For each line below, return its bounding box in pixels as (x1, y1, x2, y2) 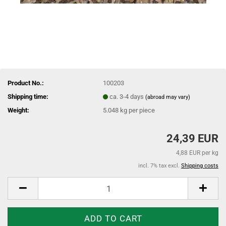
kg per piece (119, 106, 155, 114)
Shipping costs (181, 162, 218, 169)
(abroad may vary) (145, 93, 191, 100)
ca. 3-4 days (109, 92, 146, 100)
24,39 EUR (166, 132, 218, 145)
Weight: (8, 106, 29, 114)
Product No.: (8, 79, 44, 87)
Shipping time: (8, 92, 48, 100)
